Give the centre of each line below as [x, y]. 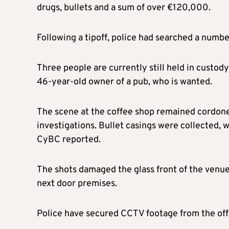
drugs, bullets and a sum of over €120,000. [124, 8]
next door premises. [77, 184]
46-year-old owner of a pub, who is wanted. [124, 82]
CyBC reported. [69, 140]
